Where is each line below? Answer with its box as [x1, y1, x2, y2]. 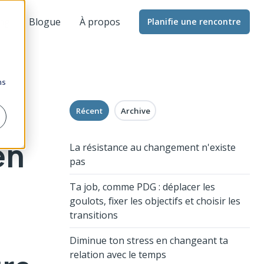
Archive [120, 105, 150, 116]
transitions [70, 208, 118, 222]
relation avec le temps [70, 247, 166, 261]
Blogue [28, 15, 61, 29]
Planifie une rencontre [147, 16, 242, 28]
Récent [75, 105, 103, 116]
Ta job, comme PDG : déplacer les [70, 180, 215, 193]
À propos [79, 15, 120, 29]
